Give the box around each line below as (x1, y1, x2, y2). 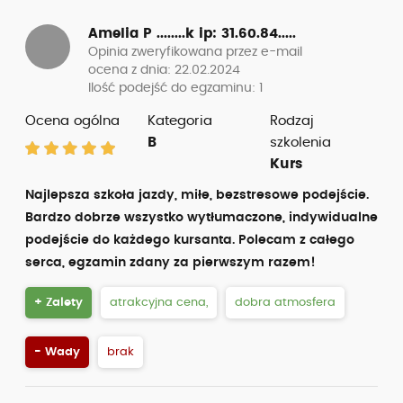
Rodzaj (269, 114, 314, 128)
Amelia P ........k (88, 27, 199, 40)
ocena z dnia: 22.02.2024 (88, 64, 240, 76)
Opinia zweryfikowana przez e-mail (88, 46, 302, 58)
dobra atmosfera (235, 297, 336, 309)
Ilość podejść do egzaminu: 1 (88, 82, 263, 94)
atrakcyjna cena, (110, 297, 208, 309)
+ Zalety (34, 297, 83, 309)
